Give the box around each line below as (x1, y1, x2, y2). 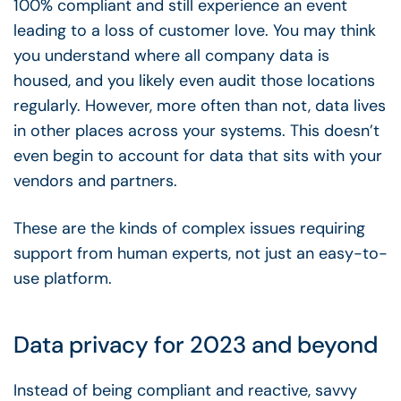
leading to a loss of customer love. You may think (13, 20, 376, 42)
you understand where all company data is (13, 45, 329, 67)
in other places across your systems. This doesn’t (13, 120, 380, 142)
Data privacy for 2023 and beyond (13, 328, 383, 360)
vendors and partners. (13, 170, 182, 192)
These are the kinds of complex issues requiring (13, 218, 365, 240)
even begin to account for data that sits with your (13, 145, 382, 167)
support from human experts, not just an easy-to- (13, 243, 388, 265)
